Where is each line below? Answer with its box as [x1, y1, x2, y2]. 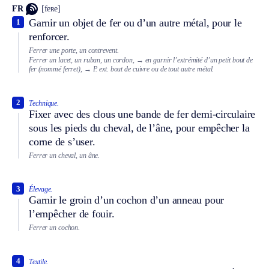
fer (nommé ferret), [29, 65, 82, 74]
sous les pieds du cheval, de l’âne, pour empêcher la [29, 121, 250, 134]
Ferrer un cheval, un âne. [29, 151, 100, 160]
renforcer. [29, 30, 70, 43]
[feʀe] [41, 4, 61, 14]
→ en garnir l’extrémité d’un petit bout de [136, 56, 253, 65]
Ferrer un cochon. [29, 223, 80, 232]
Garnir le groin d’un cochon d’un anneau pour [29, 194, 225, 207]
